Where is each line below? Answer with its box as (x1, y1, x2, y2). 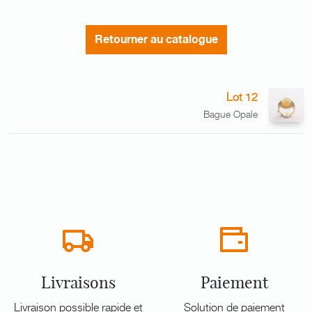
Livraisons (40, 272, 116, 293)
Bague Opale (203, 106, 258, 121)
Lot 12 (226, 87, 258, 104)
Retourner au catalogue (94, 30, 218, 49)
